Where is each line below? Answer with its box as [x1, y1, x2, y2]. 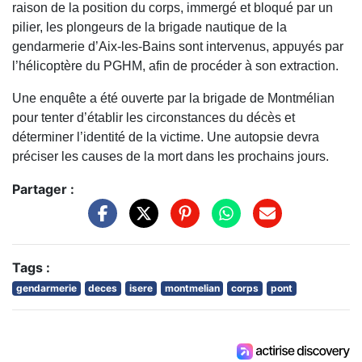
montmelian [164, 281, 220, 294]
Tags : [12, 259, 50, 276]
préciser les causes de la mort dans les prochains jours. [12, 149, 329, 164]
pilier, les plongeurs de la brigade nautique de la [12, 20, 287, 35]
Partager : [12, 181, 74, 198]
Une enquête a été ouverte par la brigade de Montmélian [12, 91, 335, 106]
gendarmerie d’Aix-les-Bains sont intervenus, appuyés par [12, 40, 343, 54]
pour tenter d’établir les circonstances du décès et [12, 111, 295, 125]
